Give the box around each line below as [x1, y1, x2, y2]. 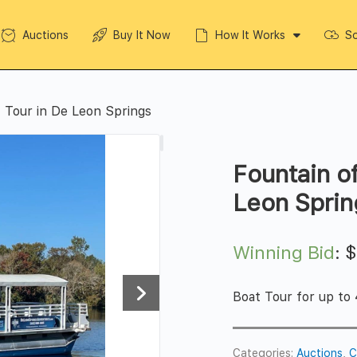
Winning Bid [233, 241, 335, 264]
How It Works [214, 28, 285, 41]
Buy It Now [112, 28, 171, 41]
